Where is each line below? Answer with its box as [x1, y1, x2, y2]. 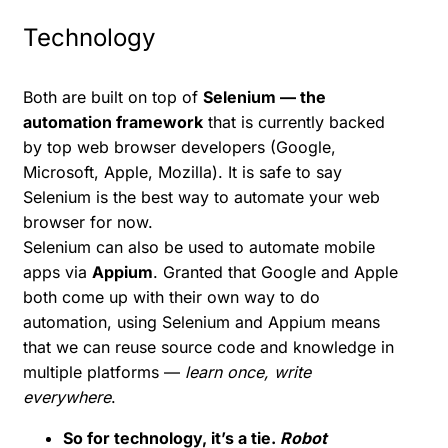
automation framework [23, 111, 203, 132]
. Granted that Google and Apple [153, 261, 398, 282]
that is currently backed [203, 111, 385, 132]
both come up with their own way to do [23, 286, 320, 307]
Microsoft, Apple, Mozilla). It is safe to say [23, 161, 342, 182]
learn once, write [185, 361, 311, 382]
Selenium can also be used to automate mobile [23, 236, 375, 257]
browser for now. [23, 211, 153, 232]
